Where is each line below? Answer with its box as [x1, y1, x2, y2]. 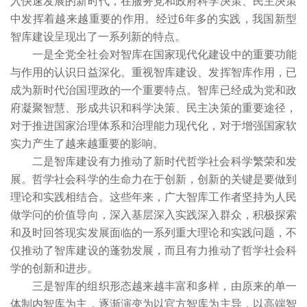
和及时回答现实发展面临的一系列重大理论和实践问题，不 [10, 227, 297, 238]
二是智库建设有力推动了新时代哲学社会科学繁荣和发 [32, 156, 297, 167]
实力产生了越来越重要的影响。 [10, 138, 164, 149]
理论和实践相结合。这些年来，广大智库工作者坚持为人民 [10, 191, 297, 203]
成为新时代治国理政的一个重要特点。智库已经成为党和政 [10, 84, 297, 96]
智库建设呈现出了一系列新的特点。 [10, 31, 186, 42]
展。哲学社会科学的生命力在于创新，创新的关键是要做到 [10, 173, 297, 185]
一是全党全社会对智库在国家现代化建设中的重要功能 [32, 49, 297, 60]
